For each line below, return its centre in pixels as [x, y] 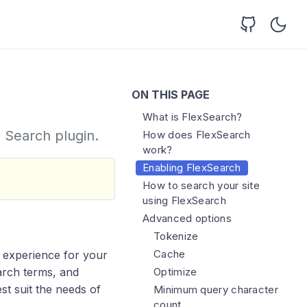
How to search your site [201, 185]
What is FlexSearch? [193, 117]
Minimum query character [216, 290]
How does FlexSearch [197, 135]
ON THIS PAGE [171, 95]
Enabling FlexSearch [192, 168]
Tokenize [176, 236]
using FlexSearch [184, 200]
